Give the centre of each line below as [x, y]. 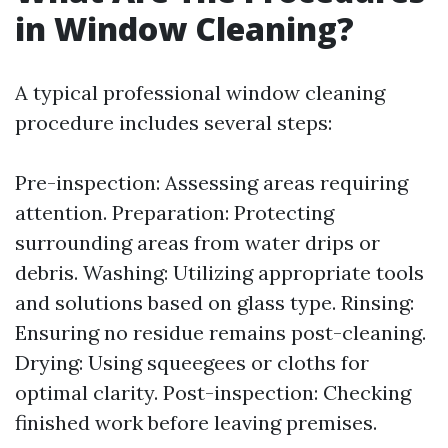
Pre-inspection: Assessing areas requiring [211, 182]
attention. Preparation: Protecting [174, 212]
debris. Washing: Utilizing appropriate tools [219, 272]
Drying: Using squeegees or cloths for [192, 362]
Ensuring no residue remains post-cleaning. [220, 332]
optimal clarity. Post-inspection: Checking [213, 392]
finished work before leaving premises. [196, 422]
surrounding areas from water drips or [197, 242]
